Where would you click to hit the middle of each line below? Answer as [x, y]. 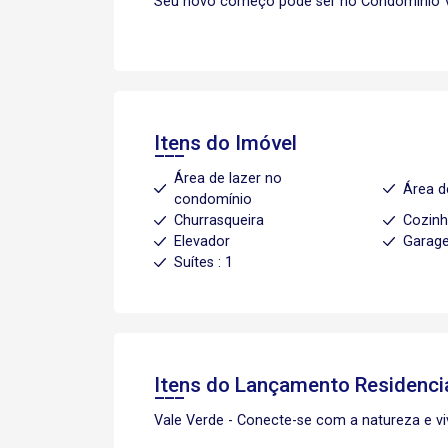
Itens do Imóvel [225, 143]
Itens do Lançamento [254, 385]
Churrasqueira [219, 220]
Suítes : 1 [203, 262]
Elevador [202, 241]
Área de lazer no [227, 178]
